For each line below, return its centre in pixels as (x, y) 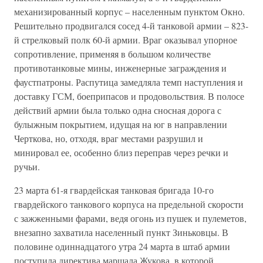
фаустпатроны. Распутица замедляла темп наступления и (129, 82)
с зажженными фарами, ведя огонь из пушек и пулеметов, (130, 218)
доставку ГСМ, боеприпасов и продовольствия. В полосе (129, 96)
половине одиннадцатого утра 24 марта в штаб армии (122, 246)
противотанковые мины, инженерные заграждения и (120, 68)
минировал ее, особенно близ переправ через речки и (121, 152)
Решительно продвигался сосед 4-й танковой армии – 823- (131, 26)
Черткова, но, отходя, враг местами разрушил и (109, 138)
